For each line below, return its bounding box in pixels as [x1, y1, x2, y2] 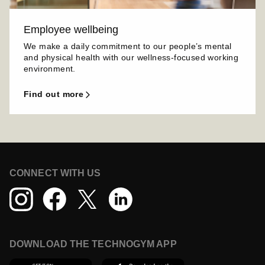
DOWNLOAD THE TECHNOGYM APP [9, 239, 177, 249]
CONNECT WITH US [9, 168, 101, 178]
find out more [29, 89, 84, 99]
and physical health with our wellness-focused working [24, 53, 239, 62]
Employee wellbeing [24, 24, 118, 35]
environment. [24, 64, 76, 73]
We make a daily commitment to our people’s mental [24, 41, 232, 51]
